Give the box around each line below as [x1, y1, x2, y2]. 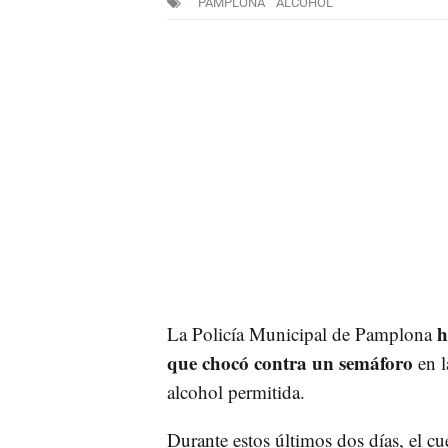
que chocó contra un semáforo [166, 348, 418, 376]
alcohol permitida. [166, 378, 305, 404]
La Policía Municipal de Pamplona [166, 320, 432, 346]
